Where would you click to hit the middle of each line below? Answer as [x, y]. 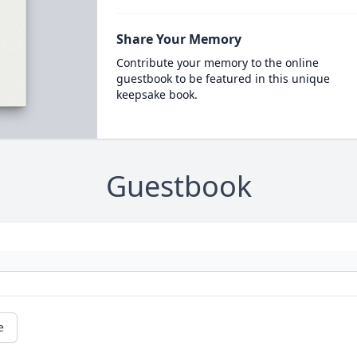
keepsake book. [157, 94]
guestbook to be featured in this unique [223, 78]
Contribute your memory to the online [217, 63]
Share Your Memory [178, 39]
